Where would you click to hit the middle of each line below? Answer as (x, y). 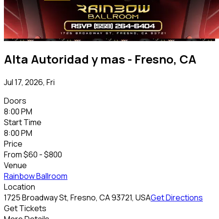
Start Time (23, 122)
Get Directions (177, 197)
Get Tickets (25, 208)
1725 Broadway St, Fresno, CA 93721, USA (77, 197)
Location (20, 186)
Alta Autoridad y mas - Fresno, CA (100, 59)
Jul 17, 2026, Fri (29, 82)
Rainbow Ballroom (36, 176)
